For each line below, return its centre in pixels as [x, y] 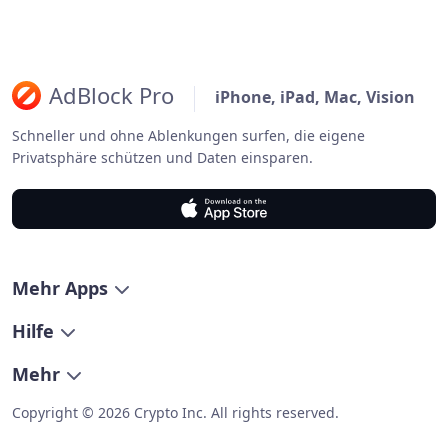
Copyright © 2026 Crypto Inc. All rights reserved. [175, 412]
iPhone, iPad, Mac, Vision [315, 97]
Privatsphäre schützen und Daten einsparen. [162, 157]
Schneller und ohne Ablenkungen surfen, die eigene [188, 135]
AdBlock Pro [111, 95]
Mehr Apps [60, 288]
